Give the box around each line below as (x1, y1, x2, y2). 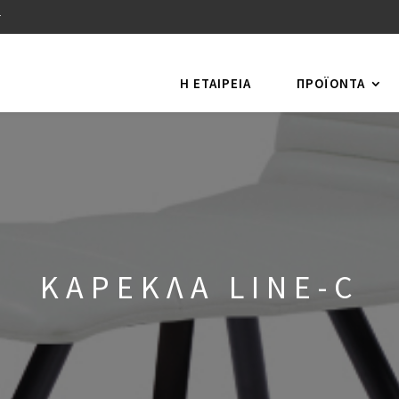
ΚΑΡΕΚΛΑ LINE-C (39, 266, 360, 307)
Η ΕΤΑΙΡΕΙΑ (180, 75, 252, 92)
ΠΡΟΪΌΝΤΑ (297, 75, 366, 92)
